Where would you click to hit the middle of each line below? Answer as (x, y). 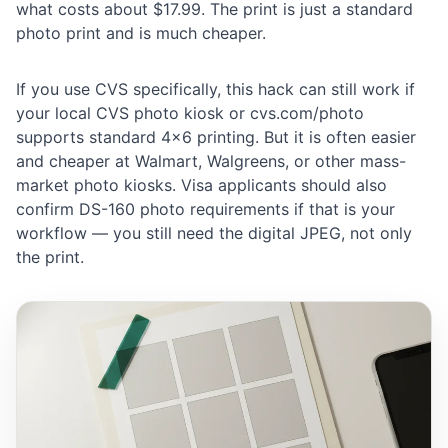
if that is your (342, 209)
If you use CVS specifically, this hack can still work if (215, 89)
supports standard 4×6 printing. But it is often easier (216, 137)
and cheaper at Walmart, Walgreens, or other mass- (211, 161)
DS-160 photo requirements (184, 209)
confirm (47, 209)
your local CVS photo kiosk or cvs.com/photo (190, 113)
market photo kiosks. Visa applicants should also (201, 185)
